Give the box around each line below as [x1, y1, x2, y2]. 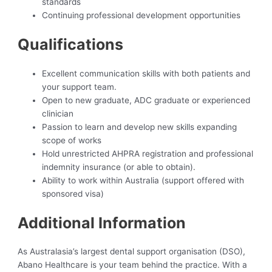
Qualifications [18, 35, 124, 54]
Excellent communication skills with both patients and [42, 68, 251, 78]
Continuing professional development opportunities [42, 10, 241, 21]
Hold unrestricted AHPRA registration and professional [42, 148, 254, 158]
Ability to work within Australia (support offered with [42, 175, 245, 185]
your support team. [42, 81, 117, 92]
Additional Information [18, 213, 186, 232]
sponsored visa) [42, 188, 104, 199]
